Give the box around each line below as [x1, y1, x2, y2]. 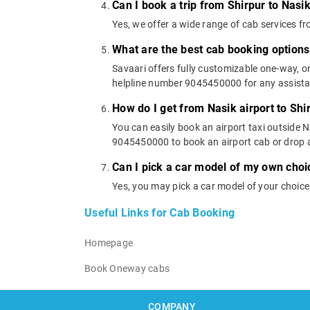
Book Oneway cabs [84, 262, 170, 274]
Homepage [84, 237, 133, 248]
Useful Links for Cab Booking [84, 206, 235, 219]
